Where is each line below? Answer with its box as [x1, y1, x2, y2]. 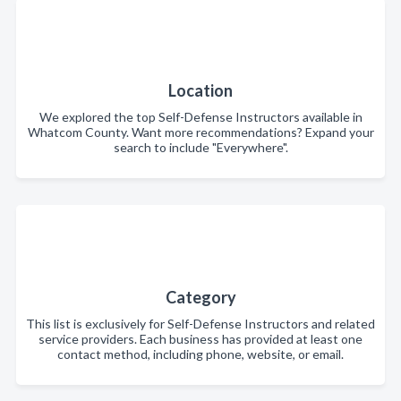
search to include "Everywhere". [113, 140, 288, 155]
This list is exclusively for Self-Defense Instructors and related [26, 316, 375, 331]
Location [168, 81, 233, 100]
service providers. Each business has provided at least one [38, 331, 363, 346]
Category [165, 287, 236, 307]
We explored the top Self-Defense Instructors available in [38, 109, 363, 124]
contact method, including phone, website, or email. [57, 346, 344, 362]
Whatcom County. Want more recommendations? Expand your [27, 124, 374, 140]
